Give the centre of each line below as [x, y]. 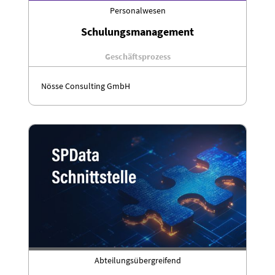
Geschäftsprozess [137, 56]
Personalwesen [137, 10]
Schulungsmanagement [137, 32]
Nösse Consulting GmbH [86, 86]
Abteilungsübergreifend [137, 260]
